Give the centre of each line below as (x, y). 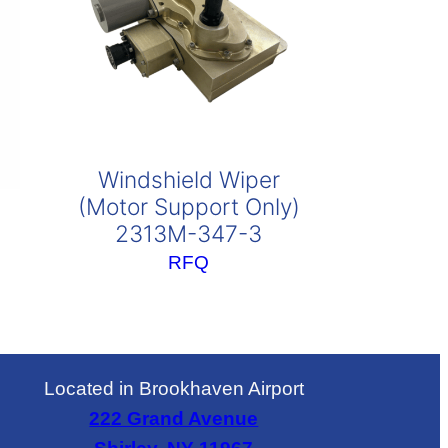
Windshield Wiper (188, 180)
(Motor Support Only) (188, 207)
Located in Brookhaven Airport (173, 388)
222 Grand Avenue (174, 418)
